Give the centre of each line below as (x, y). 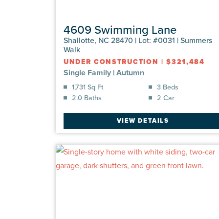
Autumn (130, 72)
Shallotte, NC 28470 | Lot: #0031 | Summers (138, 40)
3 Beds (168, 87)
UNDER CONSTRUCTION (111, 62)
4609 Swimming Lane (120, 29)
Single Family (87, 72)
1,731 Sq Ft (88, 87)
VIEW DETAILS (143, 121)
